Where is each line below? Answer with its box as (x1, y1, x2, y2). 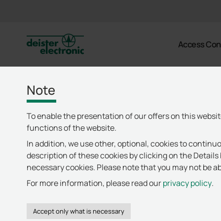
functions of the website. (26, 122, 116, 134)
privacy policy (162, 178, 212, 189)
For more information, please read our (26, 178, 163, 189)
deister (26, 34, 84, 54)
